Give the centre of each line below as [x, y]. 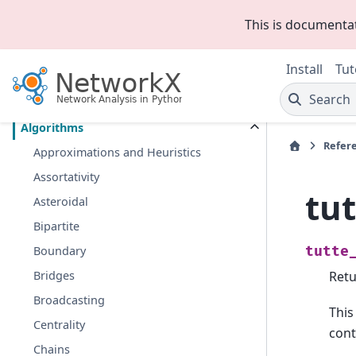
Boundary [60, 251]
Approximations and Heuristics [118, 152]
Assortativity [67, 177]
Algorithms [52, 128]
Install [304, 69]
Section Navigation [86, 47]
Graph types [54, 103]
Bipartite [57, 226]
